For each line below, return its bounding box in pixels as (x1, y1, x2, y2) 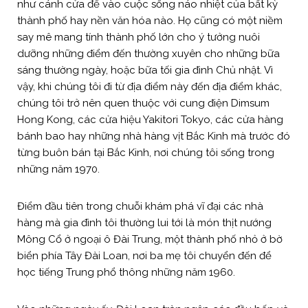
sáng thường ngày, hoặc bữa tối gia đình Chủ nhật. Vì (17, 63, 273, 76)
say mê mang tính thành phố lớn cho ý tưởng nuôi (17, 30, 260, 43)
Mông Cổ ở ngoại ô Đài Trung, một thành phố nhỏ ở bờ (17, 232, 283, 245)
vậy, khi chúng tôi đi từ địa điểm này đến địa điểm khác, (17, 80, 282, 93)
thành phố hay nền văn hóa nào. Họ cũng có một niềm (17, 14, 283, 27)
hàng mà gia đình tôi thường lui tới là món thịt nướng (17, 216, 272, 229)
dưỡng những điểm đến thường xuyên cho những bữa (17, 47, 280, 60)
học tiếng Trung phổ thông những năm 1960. (17, 265, 238, 278)
